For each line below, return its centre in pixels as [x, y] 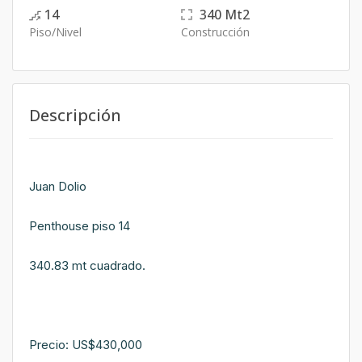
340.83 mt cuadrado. [87, 265]
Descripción [75, 115]
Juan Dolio [58, 186]
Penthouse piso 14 [80, 226]
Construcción [215, 32]
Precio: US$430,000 [86, 345]
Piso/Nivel [55, 32]
